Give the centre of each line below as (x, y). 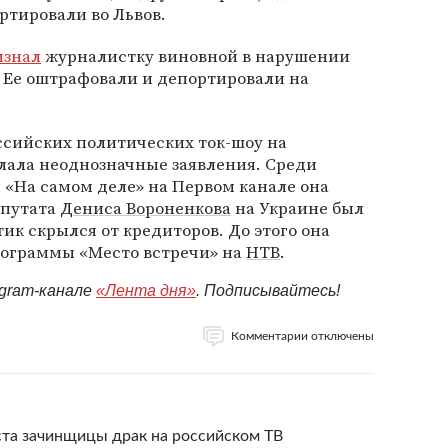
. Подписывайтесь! (268, 290)
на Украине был (297, 208)
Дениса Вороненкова (145, 208)
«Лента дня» (146, 290)
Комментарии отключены (302, 336)
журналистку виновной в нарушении (195, 56)
